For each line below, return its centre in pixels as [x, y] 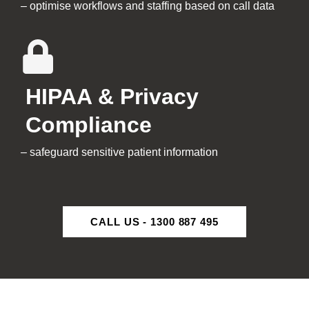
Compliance [89, 124]
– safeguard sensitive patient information [119, 152]
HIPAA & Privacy [112, 96]
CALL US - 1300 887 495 [154, 221]
